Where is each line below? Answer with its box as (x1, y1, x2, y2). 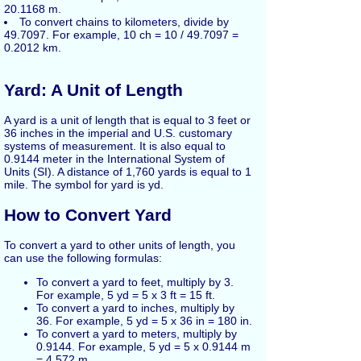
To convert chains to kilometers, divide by (19, 15, 229, 28)
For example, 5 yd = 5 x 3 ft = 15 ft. (36, 288, 215, 302)
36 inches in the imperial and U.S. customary (4, 127, 232, 140)
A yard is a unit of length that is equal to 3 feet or (4, 114, 251, 127)
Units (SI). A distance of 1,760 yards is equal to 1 (4, 165, 251, 179)
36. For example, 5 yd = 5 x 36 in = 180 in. (36, 314, 252, 328)
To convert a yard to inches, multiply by (36, 301, 234, 315)
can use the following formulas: (4, 251, 162, 265)
